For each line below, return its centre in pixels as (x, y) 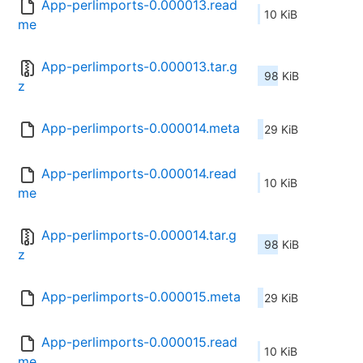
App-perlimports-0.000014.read (139, 174)
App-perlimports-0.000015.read (139, 342)
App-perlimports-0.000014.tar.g (139, 235)
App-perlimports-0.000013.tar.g (139, 67)
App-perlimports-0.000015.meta (141, 297)
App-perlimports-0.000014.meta (141, 128)
